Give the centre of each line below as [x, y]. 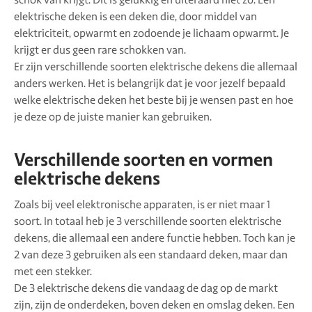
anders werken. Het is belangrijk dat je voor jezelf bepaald [150, 83]
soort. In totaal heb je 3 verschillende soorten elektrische [148, 221]
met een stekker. [53, 271]
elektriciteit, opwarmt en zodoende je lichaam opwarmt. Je [151, 33]
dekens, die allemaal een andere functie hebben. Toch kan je [155, 238]
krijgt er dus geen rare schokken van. [100, 50]
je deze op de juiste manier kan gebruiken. [113, 117]
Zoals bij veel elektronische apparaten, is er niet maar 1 [142, 204]
